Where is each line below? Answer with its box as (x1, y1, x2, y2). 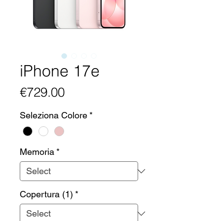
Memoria (20, 146, 54, 157)
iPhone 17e (20, 61, 100, 81)
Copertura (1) (20, 188, 73, 199)
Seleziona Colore (20, 110, 87, 121)
